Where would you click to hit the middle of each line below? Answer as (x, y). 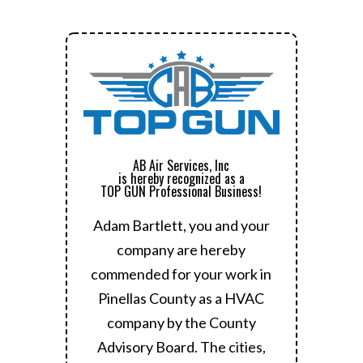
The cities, (233, 346)
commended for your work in (181, 273)
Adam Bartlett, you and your (181, 225)
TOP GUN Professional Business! (181, 191)
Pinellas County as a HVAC (181, 298)
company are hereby (181, 249)
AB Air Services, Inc (181, 165)
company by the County (181, 322)
